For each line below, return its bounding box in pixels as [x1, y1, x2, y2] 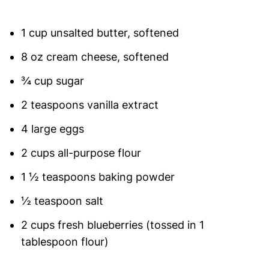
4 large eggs [20, 122, 84, 136]
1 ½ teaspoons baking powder [20, 171, 175, 184]
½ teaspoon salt [20, 195, 103, 208]
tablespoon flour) [20, 235, 109, 249]
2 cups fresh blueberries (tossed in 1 [20, 219, 204, 232]
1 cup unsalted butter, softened [20, 26, 179, 40]
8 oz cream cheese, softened [20, 50, 169, 64]
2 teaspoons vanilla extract [20, 98, 159, 112]
